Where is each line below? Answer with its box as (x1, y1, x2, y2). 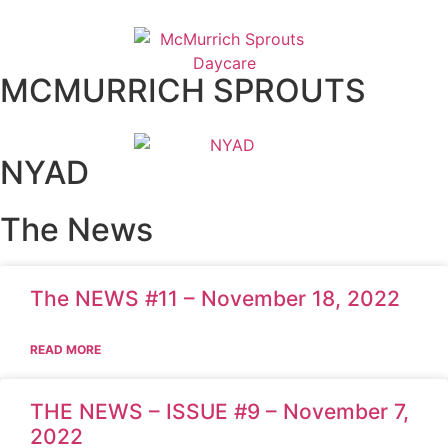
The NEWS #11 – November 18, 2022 (30, 285, 400, 311)
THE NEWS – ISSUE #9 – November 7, (30, 398, 409, 424)
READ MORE (30, 341, 101, 357)
